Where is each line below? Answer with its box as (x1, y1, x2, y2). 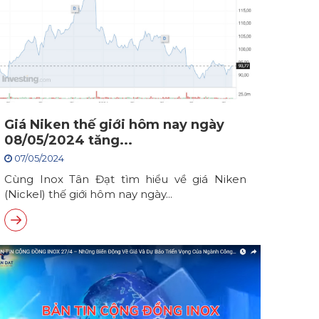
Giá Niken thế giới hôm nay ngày (4, 117, 224, 132)
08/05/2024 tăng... (4, 132, 132, 148)
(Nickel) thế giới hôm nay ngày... (4, 187, 172, 201)
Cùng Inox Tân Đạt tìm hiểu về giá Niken (4, 172, 246, 186)
